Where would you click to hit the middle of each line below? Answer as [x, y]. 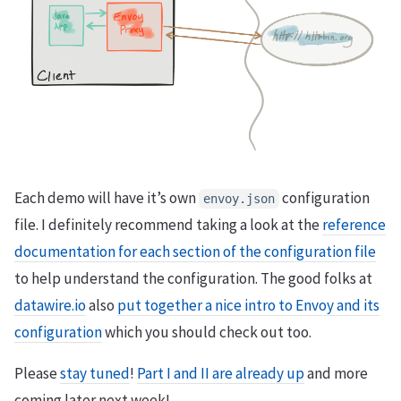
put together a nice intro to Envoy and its [248, 305]
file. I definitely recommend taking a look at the [168, 224]
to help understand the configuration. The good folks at [193, 278]
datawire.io [50, 305]
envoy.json [239, 198]
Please [37, 373]
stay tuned [95, 373]
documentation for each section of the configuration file [195, 251]
